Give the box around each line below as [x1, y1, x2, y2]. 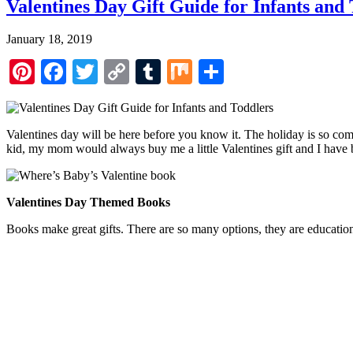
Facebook [66, 58, 164, 87]
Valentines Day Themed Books [6, 195, 170, 210]
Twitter [98, 58, 171, 87]
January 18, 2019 [6, 32, 92, 46]
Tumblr [161, 58, 236, 87]
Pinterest [35, 58, 123, 87]
